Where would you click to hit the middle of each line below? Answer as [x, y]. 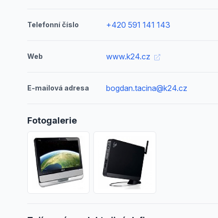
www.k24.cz [129, 56]
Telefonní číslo [53, 25]
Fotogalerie [52, 120]
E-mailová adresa [58, 88]
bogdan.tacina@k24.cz [147, 88]
